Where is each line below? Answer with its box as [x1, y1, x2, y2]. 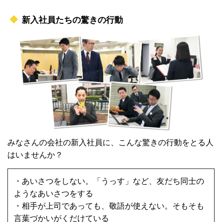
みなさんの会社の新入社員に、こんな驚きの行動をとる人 [7, 138, 214, 147]
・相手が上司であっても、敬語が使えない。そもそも [14, 202, 204, 211]
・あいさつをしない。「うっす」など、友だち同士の [14, 177, 204, 186]
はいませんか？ [7, 151, 63, 160]
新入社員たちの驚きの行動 [21, 15, 123, 25]
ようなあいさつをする [14, 189, 93, 198]
